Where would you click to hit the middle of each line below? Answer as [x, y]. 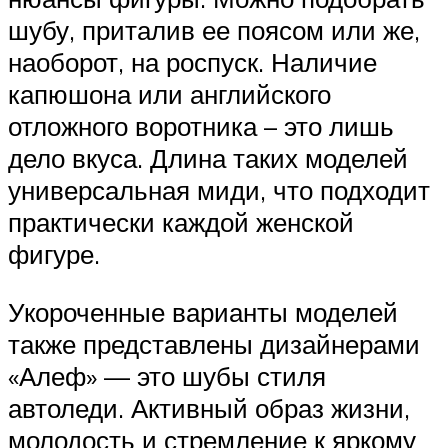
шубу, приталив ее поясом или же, [214, 29]
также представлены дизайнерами [214, 343]
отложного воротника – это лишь [201, 125]
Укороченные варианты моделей [203, 311]
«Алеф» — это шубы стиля [167, 375]
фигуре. [54, 253]
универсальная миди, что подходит [219, 189]
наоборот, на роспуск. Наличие [192, 61]
